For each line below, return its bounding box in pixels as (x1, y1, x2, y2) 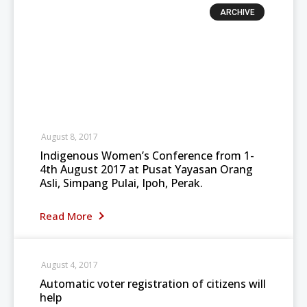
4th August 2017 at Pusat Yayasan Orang (40, 162, 253, 177)
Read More (40, 209, 95, 223)
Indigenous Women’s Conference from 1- (40, 148, 254, 163)
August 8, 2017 (41, 131, 98, 143)
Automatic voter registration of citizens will (40, 276, 266, 291)
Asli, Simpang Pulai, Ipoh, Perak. (40, 175, 203, 191)
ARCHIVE (219, 8, 255, 18)
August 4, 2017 (41, 259, 98, 271)
